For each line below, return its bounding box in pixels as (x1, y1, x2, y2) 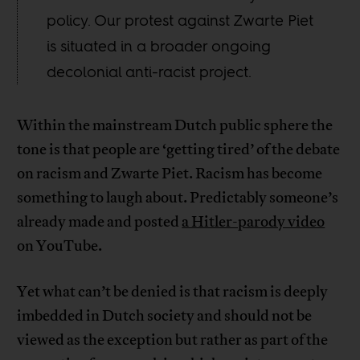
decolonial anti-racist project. (47, 60, 252, 82)
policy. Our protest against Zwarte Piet (47, 9, 314, 31)
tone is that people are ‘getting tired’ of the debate (17, 139, 341, 159)
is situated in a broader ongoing (47, 35, 272, 56)
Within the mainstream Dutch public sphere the (17, 115, 333, 135)
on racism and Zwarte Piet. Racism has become (17, 163, 323, 183)
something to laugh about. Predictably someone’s (17, 187, 339, 207)
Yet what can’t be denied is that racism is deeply (17, 281, 329, 301)
